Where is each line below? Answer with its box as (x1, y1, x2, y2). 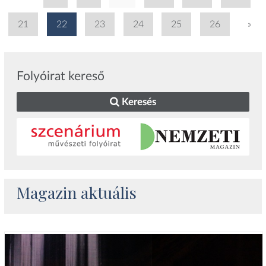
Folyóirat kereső (17, 70, 105, 83)
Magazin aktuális (17, 181, 137, 203)
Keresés (119, 97, 156, 107)
